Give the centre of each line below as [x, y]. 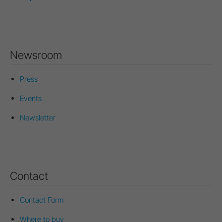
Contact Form [42, 200]
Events [31, 98]
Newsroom [36, 55]
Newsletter [38, 118]
